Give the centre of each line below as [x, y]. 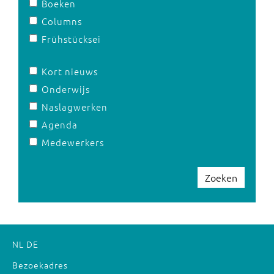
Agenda [60, 124]
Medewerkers [73, 142]
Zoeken [221, 177]
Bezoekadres [40, 265]
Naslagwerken [75, 107]
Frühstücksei [71, 39]
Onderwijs [66, 89]
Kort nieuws [70, 71]
